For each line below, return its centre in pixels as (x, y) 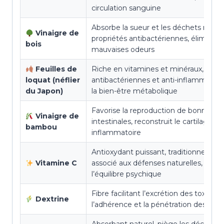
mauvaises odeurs (123, 50)
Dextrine (52, 199)
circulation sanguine (126, 8)
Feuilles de (56, 69)
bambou (41, 127)
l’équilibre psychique (126, 174)
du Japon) (44, 91)
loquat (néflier (53, 80)
